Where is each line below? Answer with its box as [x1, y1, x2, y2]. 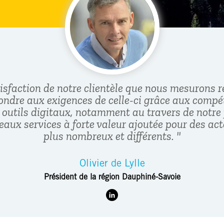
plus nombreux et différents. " [43, 129, 180, 143]
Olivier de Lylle [79, 159, 145, 169]
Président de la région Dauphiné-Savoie [43, 173, 180, 181]
